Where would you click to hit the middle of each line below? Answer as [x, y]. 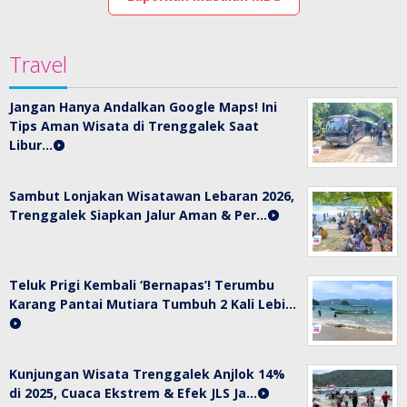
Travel [38, 64]
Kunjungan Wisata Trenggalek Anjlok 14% [147, 374]
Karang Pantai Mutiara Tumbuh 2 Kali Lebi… [153, 304]
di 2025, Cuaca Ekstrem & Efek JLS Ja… [133, 393]
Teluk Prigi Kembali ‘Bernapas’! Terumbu [142, 285]
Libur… [31, 145]
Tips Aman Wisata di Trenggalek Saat [134, 126]
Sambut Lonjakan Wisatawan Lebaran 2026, [152, 196]
